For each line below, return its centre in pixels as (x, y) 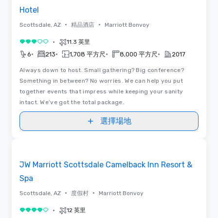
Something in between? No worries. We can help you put (101, 81)
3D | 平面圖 (113, 138)
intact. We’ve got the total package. (72, 102)
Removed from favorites (57, 147)
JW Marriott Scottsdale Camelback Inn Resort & (106, 164)
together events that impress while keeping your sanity (101, 91)
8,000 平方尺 (139, 54)
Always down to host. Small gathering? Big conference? (102, 70)
